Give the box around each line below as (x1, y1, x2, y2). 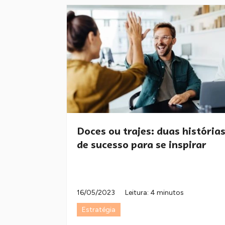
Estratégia (82, 205, 116, 214)
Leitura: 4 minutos (125, 188, 184, 197)
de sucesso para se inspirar (77, 138, 206, 152)
